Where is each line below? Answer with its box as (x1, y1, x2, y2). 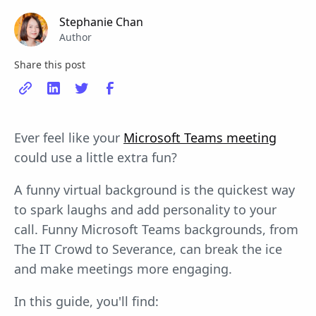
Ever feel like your (14, 129, 123, 146)
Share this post (14, 58, 85, 71)
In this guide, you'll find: (14, 293, 159, 310)
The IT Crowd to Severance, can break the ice (14, 241, 282, 257)
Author (59, 30, 92, 44)
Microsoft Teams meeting (123, 129, 276, 146)
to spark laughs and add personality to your (14, 201, 276, 218)
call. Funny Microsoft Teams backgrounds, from (14, 221, 298, 238)
